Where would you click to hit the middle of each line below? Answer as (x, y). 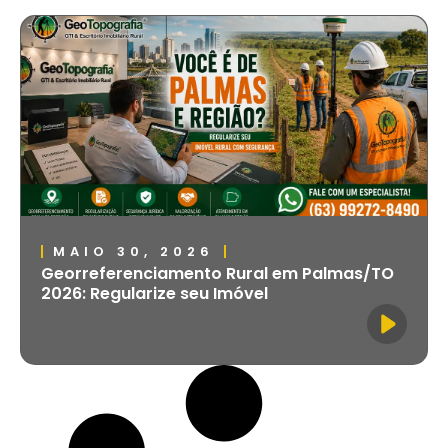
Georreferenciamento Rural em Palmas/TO (217, 273)
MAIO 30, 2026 (133, 251)
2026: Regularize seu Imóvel (154, 293)
